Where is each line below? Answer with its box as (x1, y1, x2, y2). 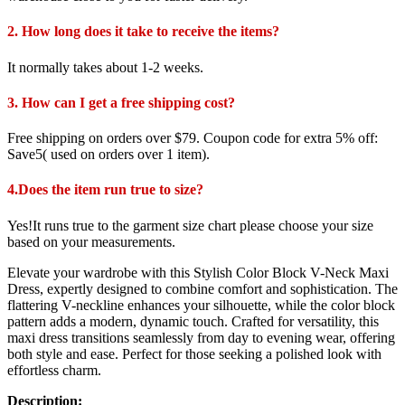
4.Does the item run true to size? (7, 182, 203, 198)
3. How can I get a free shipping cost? (7, 94, 235, 110)
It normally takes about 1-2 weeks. (7, 59, 203, 75)
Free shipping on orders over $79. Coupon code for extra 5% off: (7, 130, 378, 146)
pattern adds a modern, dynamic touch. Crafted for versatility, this (7, 313, 379, 329)
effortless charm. (7, 362, 101, 378)
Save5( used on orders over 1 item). (7, 146, 210, 163)
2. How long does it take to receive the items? (7, 24, 279, 40)
